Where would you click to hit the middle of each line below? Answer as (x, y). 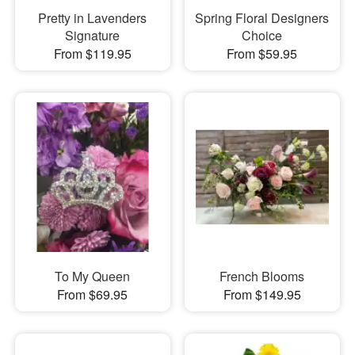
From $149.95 (262, 294)
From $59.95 (262, 54)
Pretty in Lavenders (93, 18)
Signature (93, 36)
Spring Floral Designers (262, 18)
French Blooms (262, 276)
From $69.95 (93, 294)
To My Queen (93, 276)
